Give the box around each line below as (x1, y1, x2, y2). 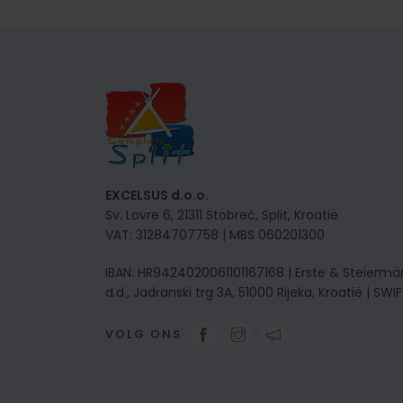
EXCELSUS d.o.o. (105, 186, 209, 204)
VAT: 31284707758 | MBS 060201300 (105, 226, 325, 244)
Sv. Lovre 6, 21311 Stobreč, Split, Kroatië (105, 206, 338, 224)
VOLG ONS (105, 326, 182, 343)
